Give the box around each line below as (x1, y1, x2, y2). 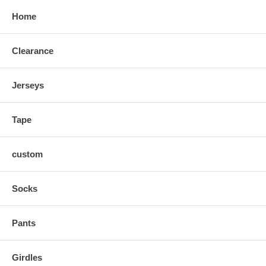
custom (12, 149, 43, 160)
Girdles (12, 252, 42, 263)
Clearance (12, 46, 53, 56)
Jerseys (12, 80, 44, 91)
